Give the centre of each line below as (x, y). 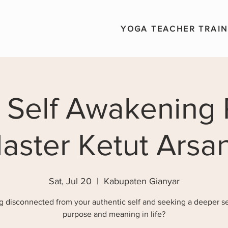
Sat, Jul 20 (70, 181)
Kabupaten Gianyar (141, 181)
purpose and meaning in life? (114, 214)
